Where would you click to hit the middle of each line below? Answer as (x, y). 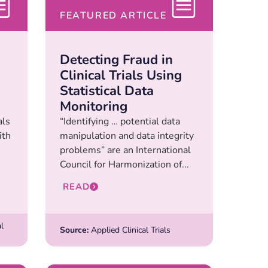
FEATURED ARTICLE (113, 16)
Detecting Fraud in (116, 60)
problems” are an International (125, 150)
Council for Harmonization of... (124, 165)
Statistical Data (107, 91)
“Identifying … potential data (120, 122)
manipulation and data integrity (127, 136)
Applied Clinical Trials (130, 230)
